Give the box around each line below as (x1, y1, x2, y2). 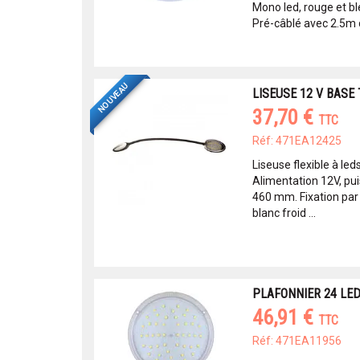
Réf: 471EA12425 (252, 134, 342, 147)
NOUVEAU (96, 80, 130, 115)
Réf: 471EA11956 (252, 334, 342, 347)
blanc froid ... (252, 207, 316, 219)
